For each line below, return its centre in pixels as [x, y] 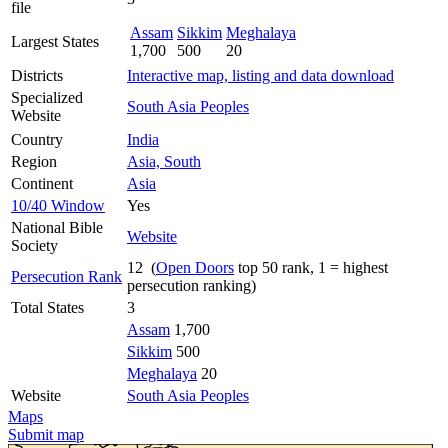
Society [34, 245]
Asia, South [164, 161]
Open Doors [195, 267]
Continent [42, 183]
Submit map [46, 434]
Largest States [55, 41]
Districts [37, 75]
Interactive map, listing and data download [260, 75]
